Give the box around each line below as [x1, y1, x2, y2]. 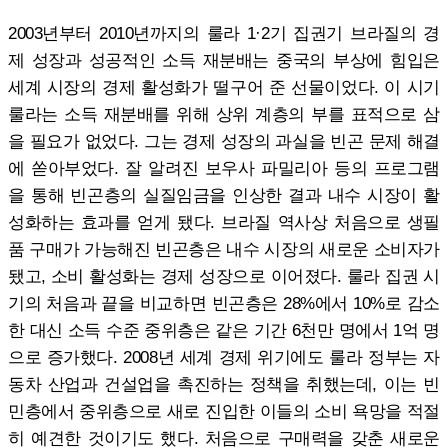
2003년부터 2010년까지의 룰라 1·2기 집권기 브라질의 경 [8, 22, 440, 43]
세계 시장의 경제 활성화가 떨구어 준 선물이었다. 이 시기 [8, 76, 440, 97]
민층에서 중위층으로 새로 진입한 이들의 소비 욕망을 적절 [8, 400, 440, 421]
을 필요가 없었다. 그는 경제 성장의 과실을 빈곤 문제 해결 [8, 130, 440, 151]
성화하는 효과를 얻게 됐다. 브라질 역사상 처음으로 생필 [8, 211, 440, 232]
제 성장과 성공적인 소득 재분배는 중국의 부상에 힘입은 [8, 49, 440, 70]
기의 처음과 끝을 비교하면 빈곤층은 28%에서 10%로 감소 [8, 292, 440, 313]
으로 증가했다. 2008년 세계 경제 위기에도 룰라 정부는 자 [8, 346, 440, 367]
